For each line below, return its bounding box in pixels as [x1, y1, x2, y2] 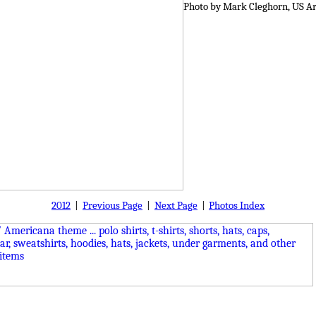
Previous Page [83, 200, 142, 212]
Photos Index [209, 200, 265, 212]
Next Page [154, 200, 197, 212]
